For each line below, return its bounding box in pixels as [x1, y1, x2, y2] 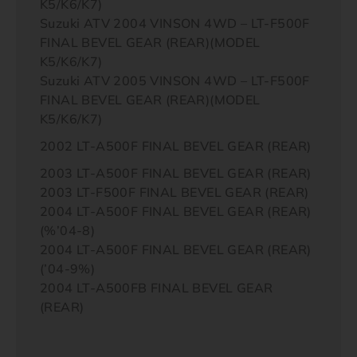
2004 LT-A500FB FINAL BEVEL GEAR [40, 280, 273, 296]
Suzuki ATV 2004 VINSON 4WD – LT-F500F [40, 15, 310, 31]
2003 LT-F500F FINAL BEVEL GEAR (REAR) [40, 184, 309, 200]
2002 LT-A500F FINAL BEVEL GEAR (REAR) [40, 138, 312, 154]
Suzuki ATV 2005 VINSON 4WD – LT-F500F [40, 73, 310, 88]
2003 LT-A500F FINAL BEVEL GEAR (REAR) [40, 165, 312, 181]
